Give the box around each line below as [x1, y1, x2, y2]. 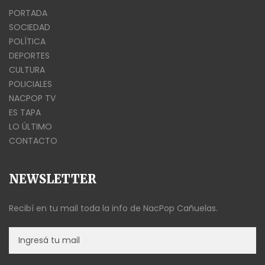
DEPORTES [9, 49, 50, 62]
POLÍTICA [9, 35, 46, 47]
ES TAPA [9, 106, 41, 118]
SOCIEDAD [9, 21, 50, 33]
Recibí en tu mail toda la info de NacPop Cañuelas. [9, 202, 218, 214]
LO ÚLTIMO [9, 120, 52, 132]
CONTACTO [9, 134, 57, 147]
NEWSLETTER [9, 171, 96, 186]
